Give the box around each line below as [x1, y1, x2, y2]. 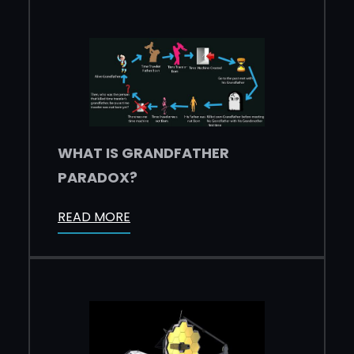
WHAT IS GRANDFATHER [58, 142, 229, 163]
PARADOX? [58, 167, 137, 187]
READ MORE [58, 207, 130, 226]
